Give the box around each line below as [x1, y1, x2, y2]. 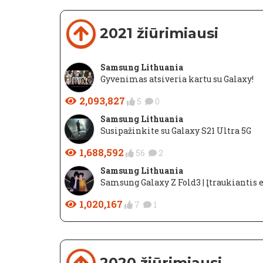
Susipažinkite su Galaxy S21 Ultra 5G [100, 125, 251, 136]
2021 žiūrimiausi [100, 25, 218, 42]
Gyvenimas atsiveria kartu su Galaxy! [100, 73, 254, 85]
